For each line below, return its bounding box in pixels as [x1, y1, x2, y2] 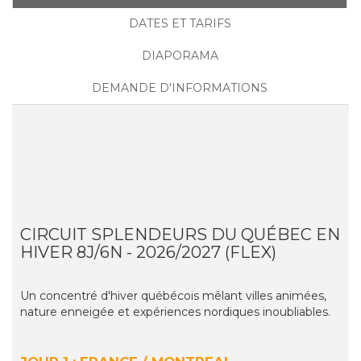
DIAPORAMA [141, 48, 218, 64]
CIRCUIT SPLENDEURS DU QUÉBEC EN [20, 225, 340, 245]
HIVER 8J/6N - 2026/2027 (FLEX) [20, 243, 276, 263]
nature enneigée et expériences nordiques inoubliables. [20, 305, 330, 320]
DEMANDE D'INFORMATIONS [92, 81, 268, 96]
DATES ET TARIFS [128, 16, 231, 31]
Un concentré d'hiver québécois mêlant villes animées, [20, 288, 326, 304]
